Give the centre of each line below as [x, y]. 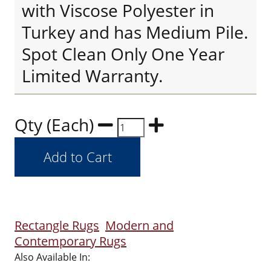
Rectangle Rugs [57, 225]
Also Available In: [52, 257]
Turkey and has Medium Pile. [135, 32]
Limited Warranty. [92, 76]
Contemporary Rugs [70, 241]
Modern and [139, 225]
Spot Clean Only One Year [123, 54]
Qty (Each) [56, 125]
